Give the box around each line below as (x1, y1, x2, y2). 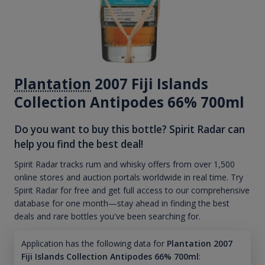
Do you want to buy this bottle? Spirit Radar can (14, 122, 245, 136)
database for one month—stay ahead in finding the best (14, 198, 230, 209)
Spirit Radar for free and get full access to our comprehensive (14, 185, 250, 196)
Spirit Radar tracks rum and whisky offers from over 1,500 (14, 159, 235, 170)
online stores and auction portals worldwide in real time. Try (14, 172, 243, 183)
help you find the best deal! (14, 137, 143, 151)
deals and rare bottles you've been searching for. (14, 211, 201, 222)
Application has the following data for (21, 238, 164, 250)
